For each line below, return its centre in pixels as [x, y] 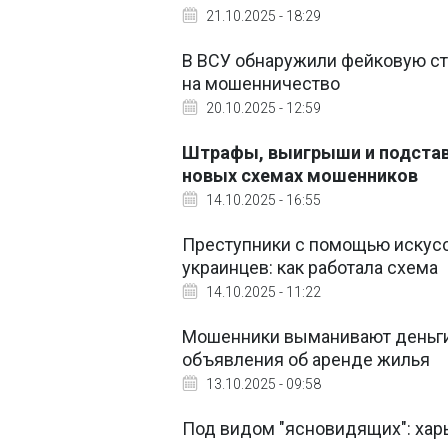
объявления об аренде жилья [306, 359]
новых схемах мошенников [300, 175]
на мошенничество [261, 83]
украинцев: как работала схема [310, 267]
